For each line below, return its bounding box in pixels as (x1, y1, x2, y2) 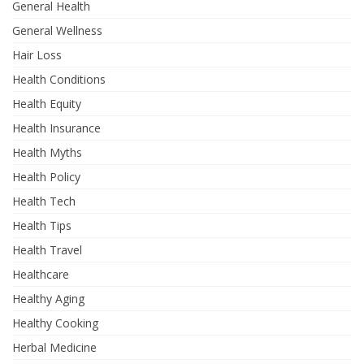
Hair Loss (12, 47, 62, 63)
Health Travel (12, 242, 82, 258)
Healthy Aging (12, 291, 84, 307)
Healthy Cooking (12, 315, 98, 331)
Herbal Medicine (12, 340, 97, 356)
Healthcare (12, 266, 69, 283)
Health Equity (12, 96, 81, 112)
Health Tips (12, 218, 71, 234)
